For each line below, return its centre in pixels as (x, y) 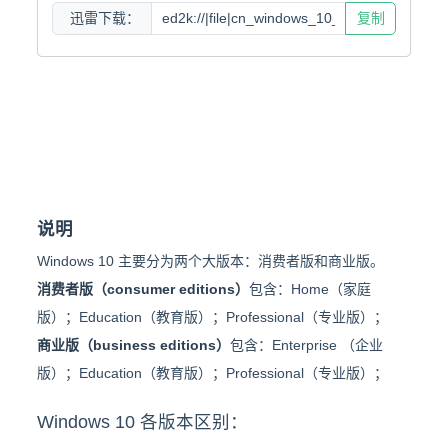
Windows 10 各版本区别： (142, 422)
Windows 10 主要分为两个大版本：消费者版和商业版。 (210, 261)
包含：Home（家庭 (309, 289)
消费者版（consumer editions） (142, 289)
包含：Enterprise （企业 (306, 345)
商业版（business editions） (133, 345)
